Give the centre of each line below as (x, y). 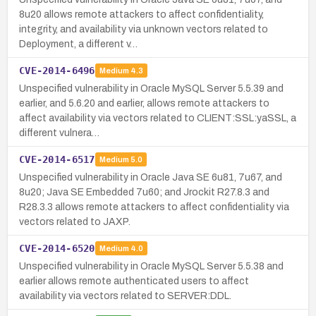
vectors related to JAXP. (75, 221)
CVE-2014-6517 (57, 159)
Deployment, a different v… (78, 44)
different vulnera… (59, 133)
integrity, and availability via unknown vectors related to (144, 29)
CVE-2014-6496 (57, 70)
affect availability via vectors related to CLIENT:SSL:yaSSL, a (158, 118)
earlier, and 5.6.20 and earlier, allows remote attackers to (144, 103)
